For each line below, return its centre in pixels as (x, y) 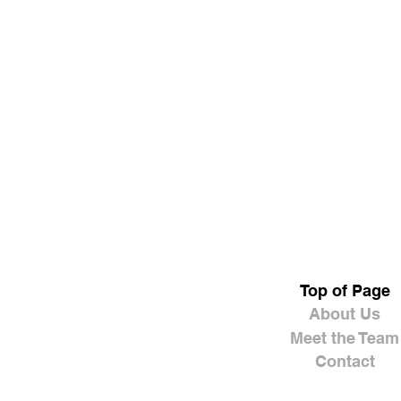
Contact (345, 362)
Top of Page (345, 290)
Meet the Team (345, 337)
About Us (345, 314)
